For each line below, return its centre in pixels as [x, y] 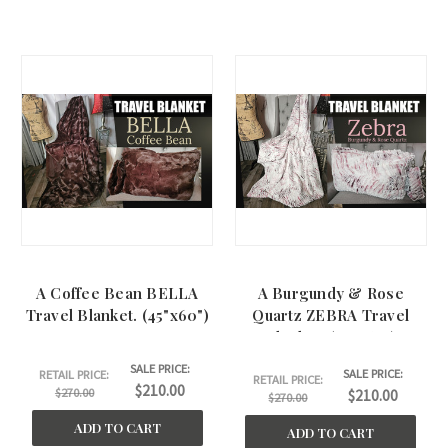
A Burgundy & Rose [330, 293]
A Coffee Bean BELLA [117, 293]
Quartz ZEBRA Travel [331, 315]
